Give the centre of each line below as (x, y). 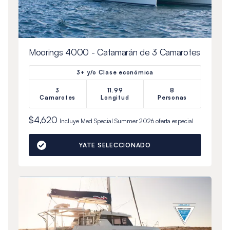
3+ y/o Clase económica (115, 73)
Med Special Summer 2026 (117, 121)
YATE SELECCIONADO (115, 145)
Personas (172, 98)
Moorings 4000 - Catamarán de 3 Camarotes (114, 52)
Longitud (115, 98)
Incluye (70, 121)
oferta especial (174, 121)
